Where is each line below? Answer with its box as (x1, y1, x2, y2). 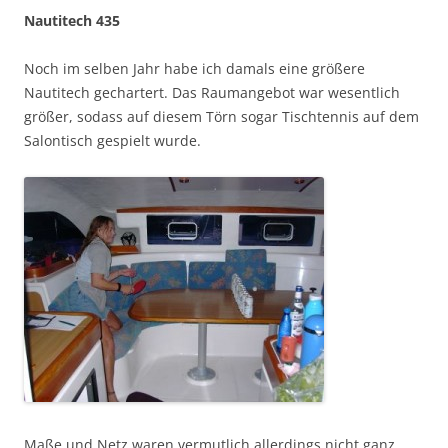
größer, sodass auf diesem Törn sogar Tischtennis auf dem (24, 106, 419, 126)
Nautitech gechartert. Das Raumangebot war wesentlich (24, 82, 400, 102)
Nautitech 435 (24, 10, 120, 30)
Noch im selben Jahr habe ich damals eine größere (24, 58, 365, 78)
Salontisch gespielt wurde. (24, 130, 201, 150)
